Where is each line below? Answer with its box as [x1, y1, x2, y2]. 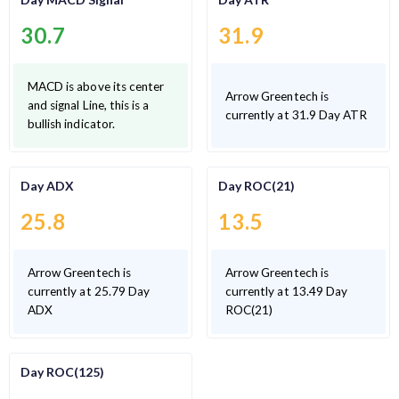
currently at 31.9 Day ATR [225, 107, 368, 122]
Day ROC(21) [218, 177, 295, 193]
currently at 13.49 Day [225, 284, 348, 299]
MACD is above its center [28, 79, 165, 94]
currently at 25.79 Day [28, 284, 151, 299]
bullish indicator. [28, 117, 115, 132]
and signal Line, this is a [28, 98, 150, 113]
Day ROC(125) [20, 363, 104, 379]
